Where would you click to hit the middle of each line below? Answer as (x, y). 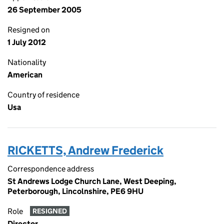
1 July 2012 (27, 42)
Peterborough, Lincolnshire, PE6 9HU (75, 191)
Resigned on (29, 30)
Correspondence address (51, 169)
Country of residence (43, 95)
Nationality (27, 62)
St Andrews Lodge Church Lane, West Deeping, (92, 181)
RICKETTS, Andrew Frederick (85, 150)
